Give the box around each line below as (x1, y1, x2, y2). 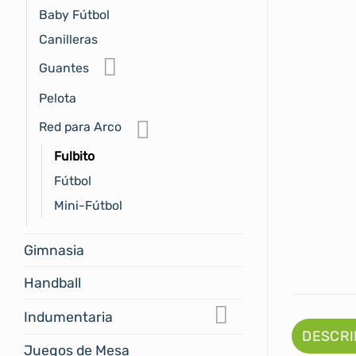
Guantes (39, 60, 89, 75)
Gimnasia (24, 242, 84, 259)
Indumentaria (24, 308, 113, 325)
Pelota (39, 90, 76, 106)
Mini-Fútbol (54, 198, 122, 214)
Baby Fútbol (39, 6, 110, 22)
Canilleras (39, 31, 98, 47)
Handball (24, 275, 81, 292)
